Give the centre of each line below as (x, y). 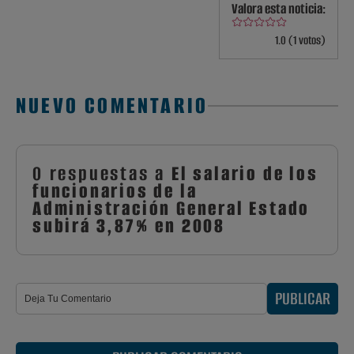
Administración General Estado (171, 209)
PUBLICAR (303, 299)
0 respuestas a (102, 174)
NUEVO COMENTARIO (112, 106)
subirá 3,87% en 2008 (129, 226)
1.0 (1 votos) (300, 41)
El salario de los (245, 174)
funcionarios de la (115, 191)
